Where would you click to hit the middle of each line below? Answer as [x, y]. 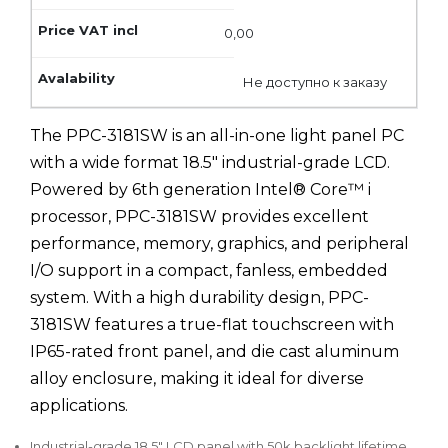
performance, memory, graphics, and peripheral [219, 243]
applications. [79, 405]
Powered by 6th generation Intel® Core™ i [200, 189]
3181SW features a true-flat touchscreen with [212, 324]
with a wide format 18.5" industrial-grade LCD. [210, 162]
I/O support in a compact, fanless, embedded [209, 270]
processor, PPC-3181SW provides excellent [199, 216]
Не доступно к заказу [315, 81]
